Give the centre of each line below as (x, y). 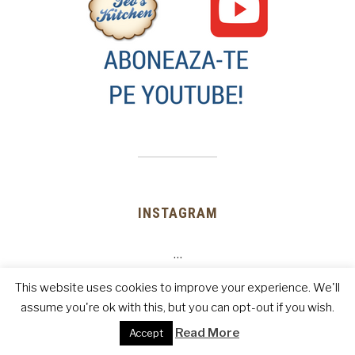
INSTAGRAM (177, 212)
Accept (146, 333)
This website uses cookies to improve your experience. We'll (177, 287)
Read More (207, 333)
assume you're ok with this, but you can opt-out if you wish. (177, 307)
